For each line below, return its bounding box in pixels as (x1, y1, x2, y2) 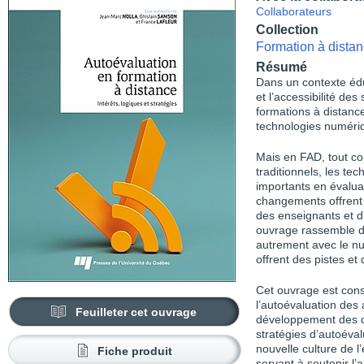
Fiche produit (97, 344, 172, 357)
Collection (256, 22, 318, 37)
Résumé (256, 60, 307, 74)
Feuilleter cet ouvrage (76, 305, 197, 318)
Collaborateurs (256, 6, 331, 18)
